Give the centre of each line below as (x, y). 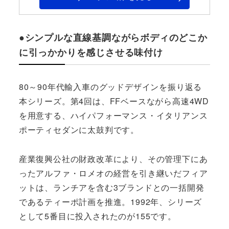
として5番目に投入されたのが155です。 (97, 216)
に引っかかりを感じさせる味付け (91, 52)
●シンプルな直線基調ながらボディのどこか (113, 37)
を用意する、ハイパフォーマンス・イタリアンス (113, 115)
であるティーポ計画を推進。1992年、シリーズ (110, 201)
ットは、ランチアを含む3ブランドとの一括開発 (111, 187)
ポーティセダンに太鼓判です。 (79, 129)
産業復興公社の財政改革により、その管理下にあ (113, 158)
